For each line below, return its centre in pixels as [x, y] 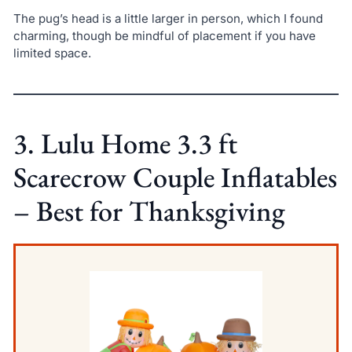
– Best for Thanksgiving [149, 211]
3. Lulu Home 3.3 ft [125, 143]
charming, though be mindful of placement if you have [164, 35]
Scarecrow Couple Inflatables [175, 177]
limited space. [52, 53]
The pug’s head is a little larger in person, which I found [168, 18]
